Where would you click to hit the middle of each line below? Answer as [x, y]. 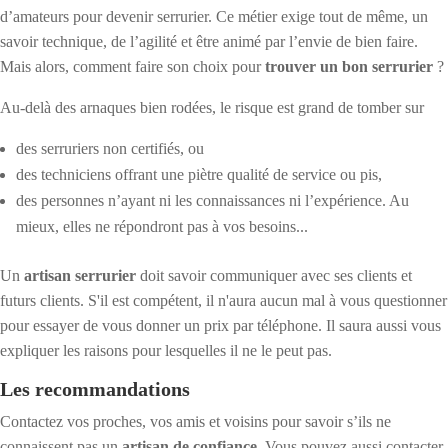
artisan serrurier [80, 276]
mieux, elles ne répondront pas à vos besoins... [162, 227]
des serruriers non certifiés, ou [110, 149]
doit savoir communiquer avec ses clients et [274, 276]
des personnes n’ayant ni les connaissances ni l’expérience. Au [212, 201]
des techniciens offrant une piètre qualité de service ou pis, [199, 175]
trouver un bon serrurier [349, 67]
